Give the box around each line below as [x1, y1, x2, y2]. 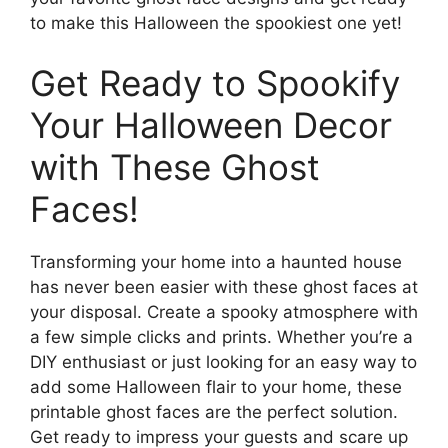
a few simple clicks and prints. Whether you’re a [30, 326, 413, 347]
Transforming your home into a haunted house [30, 251, 402, 272]
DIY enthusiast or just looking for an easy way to [30, 351, 417, 372]
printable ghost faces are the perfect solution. [30, 401, 398, 422]
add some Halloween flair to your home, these [30, 376, 402, 397]
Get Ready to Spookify [30, 61, 400, 104]
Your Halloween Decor [30, 103, 392, 146]
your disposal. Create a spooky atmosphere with [30, 301, 418, 322]
